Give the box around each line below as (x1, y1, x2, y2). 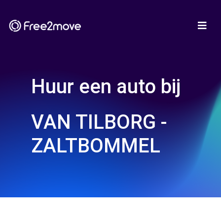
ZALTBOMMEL (31, 134, 160, 157)
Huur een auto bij (31, 75, 181, 98)
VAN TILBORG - (31, 110, 167, 134)
